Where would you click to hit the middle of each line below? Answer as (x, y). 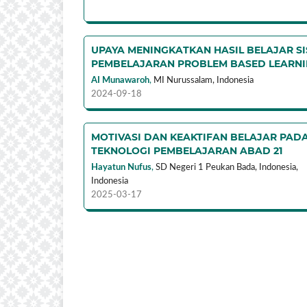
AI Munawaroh (120, 80)
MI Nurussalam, (184, 80)
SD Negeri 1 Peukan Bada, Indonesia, (227, 167)
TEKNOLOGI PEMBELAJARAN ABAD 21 (187, 150)
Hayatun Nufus (121, 167)
